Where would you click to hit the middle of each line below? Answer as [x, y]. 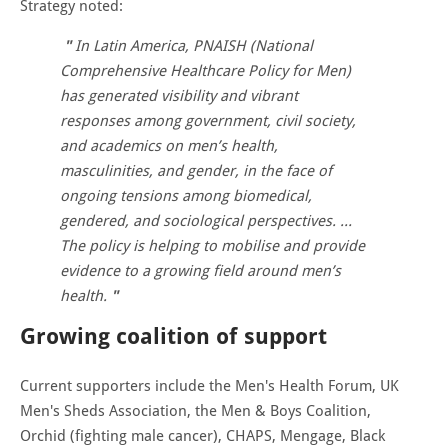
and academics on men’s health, [169, 145]
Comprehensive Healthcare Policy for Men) [205, 70]
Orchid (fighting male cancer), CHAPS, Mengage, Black [202, 435]
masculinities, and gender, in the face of [196, 170]
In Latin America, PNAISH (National [194, 45]
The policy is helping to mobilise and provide [212, 245]
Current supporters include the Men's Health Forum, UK [209, 385]
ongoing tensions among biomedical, [186, 195]
